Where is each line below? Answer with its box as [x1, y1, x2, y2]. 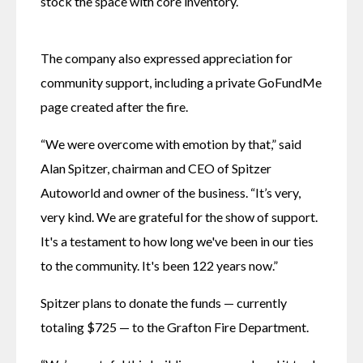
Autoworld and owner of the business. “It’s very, [41, 184, 301, 200]
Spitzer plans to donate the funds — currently [41, 294, 287, 310]
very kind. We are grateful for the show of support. [41, 208, 318, 224]
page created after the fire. [41, 98, 190, 114]
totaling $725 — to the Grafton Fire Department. [41, 318, 309, 335]
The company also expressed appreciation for [41, 49, 293, 66]
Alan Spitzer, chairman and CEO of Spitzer [41, 160, 271, 176]
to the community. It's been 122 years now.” [41, 257, 280, 273]
